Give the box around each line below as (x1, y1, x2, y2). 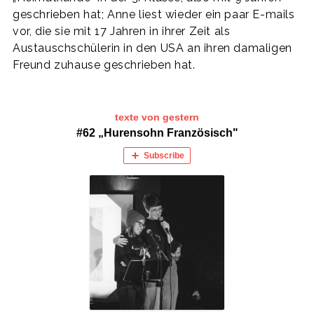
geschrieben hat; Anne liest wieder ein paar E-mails (13, 7, 295, 21)
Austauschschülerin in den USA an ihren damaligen (13, 41, 292, 55)
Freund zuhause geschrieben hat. (13, 57, 196, 71)
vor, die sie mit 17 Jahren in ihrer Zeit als (13, 24, 231, 38)
